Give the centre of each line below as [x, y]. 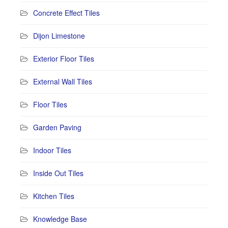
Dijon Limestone [59, 35]
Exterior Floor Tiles [64, 58]
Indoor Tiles [52, 150]
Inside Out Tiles [58, 173]
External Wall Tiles [63, 81]
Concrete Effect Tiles [66, 12]
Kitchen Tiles [54, 196]
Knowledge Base [60, 219]
